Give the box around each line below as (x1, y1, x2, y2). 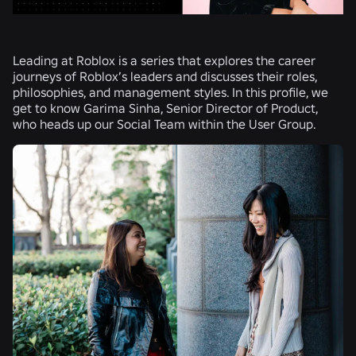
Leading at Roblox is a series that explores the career (13, 52, 315, 68)
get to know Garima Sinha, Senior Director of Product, (13, 99, 318, 116)
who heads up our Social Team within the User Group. (13, 115, 322, 132)
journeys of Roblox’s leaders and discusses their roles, (13, 68, 317, 84)
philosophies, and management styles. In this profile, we (13, 83, 328, 100)
